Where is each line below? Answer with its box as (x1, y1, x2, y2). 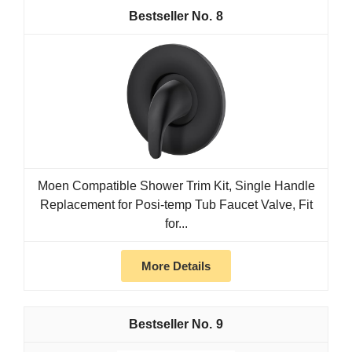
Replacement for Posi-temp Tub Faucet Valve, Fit (39, 198, 313, 212)
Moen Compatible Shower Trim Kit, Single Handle (37, 179, 315, 193)
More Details (141, 259, 211, 273)
